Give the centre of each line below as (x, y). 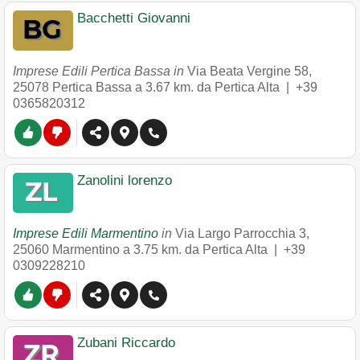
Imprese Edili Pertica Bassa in (100, 71)
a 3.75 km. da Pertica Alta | (203, 250)
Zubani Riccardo (126, 343)
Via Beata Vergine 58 (248, 71)
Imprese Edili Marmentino (86, 233)
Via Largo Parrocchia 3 (241, 233)
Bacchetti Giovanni (134, 18)
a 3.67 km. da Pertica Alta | (215, 87)
